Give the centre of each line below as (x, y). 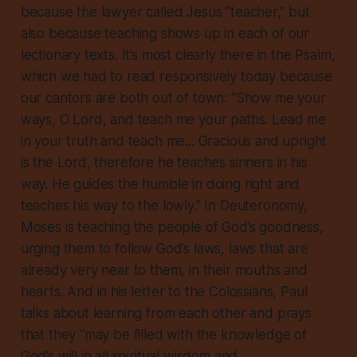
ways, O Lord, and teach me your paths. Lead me (173, 120)
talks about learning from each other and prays (166, 314)
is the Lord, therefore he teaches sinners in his (164, 163)
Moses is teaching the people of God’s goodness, (172, 228)
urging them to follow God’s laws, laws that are (164, 249)
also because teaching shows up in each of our (165, 34)
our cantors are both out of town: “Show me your (173, 98)
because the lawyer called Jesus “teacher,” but (165, 12)
